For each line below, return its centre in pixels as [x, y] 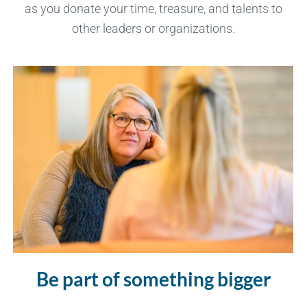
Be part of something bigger [153, 279]
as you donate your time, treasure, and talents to [153, 9]
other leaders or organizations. [153, 29]
